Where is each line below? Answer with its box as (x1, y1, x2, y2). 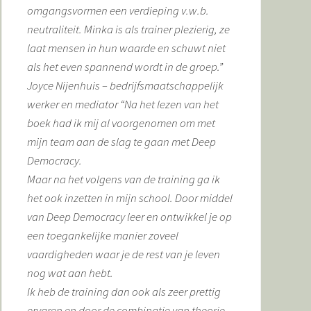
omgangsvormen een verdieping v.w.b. (27, 3, 209, 18)
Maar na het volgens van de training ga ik (27, 171, 220, 187)
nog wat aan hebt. (27, 265, 113, 280)
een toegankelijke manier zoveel (27, 228, 178, 243)
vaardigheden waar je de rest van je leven (27, 246, 220, 262)
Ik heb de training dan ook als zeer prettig (27, 284, 221, 299)
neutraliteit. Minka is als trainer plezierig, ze (27, 22, 230, 37)
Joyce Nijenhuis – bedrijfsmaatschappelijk (27, 78, 224, 93)
